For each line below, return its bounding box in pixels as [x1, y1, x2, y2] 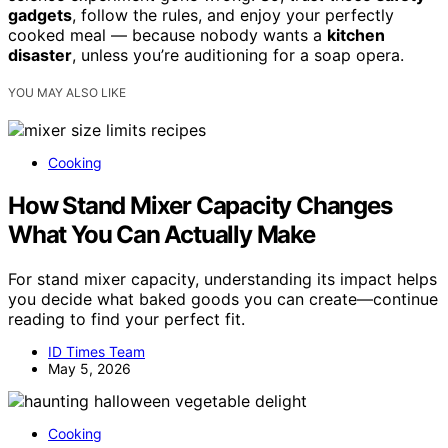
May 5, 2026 [48, 360, 131, 378]
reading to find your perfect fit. [8, 309, 245, 330]
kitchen [327, 25, 385, 46]
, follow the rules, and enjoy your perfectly [72, 5, 394, 26]
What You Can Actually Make [8, 220, 315, 250]
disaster [8, 45, 72, 66]
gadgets [8, 5, 72, 26]
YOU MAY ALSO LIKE [8, 85, 126, 101]
